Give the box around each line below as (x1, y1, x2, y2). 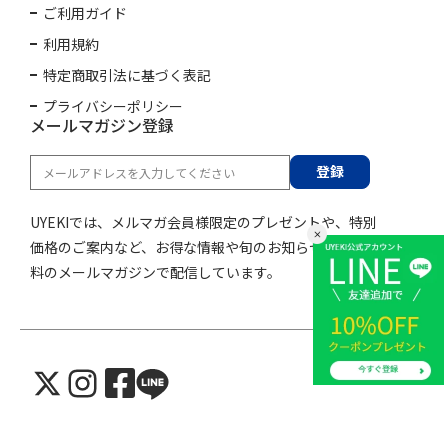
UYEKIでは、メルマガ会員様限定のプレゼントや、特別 (30, 211, 377, 232)
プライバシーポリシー (43, 95, 183, 116)
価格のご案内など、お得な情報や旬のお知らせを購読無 (30, 236, 379, 257)
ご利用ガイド (43, 2, 127, 23)
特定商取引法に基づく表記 (43, 64, 211, 85)
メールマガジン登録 (30, 112, 174, 137)
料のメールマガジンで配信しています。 (30, 261, 281, 282)
